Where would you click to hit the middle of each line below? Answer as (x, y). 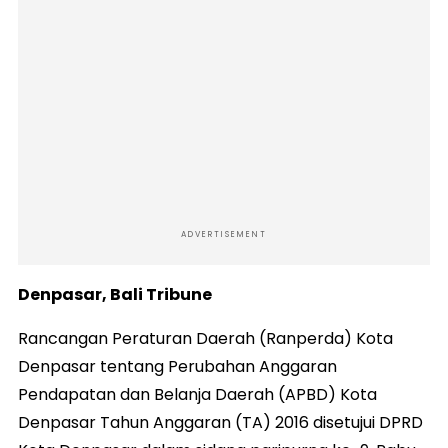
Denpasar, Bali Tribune (115, 295)
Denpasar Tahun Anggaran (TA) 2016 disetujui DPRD (220, 423)
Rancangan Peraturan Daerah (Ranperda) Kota (205, 339)
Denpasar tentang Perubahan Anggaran (177, 367)
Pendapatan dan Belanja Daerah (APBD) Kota (197, 395)
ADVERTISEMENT (224, 235)
